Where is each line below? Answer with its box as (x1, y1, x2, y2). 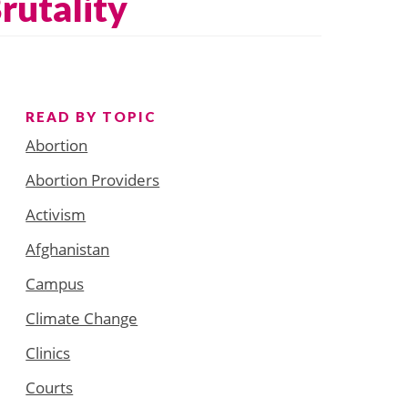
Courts (25, 376, 74, 398)
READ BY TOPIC (25, 107, 157, 125)
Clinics (25, 342, 71, 363)
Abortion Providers (25, 168, 160, 190)
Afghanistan (25, 238, 110, 260)
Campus (25, 272, 85, 294)
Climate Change (25, 307, 138, 329)
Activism (25, 203, 87, 225)
